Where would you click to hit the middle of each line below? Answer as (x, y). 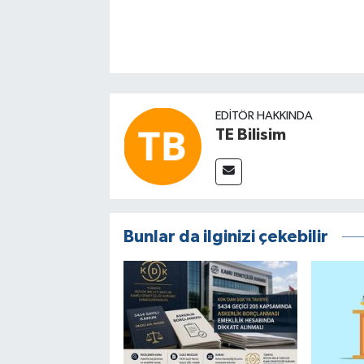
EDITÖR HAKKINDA (264, 116)
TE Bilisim (250, 135)
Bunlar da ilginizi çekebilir (225, 237)
